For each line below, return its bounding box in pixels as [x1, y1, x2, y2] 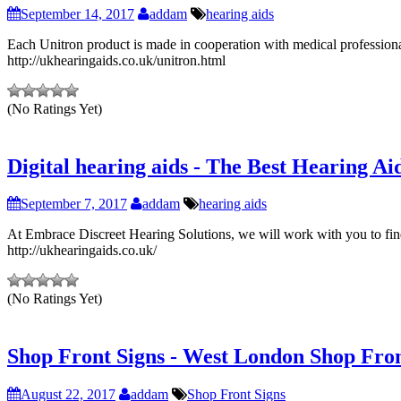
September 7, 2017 [21, 196, 127, 212]
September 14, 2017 [21, 5, 134, 21]
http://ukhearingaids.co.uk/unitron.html [7, 52, 226, 68]
